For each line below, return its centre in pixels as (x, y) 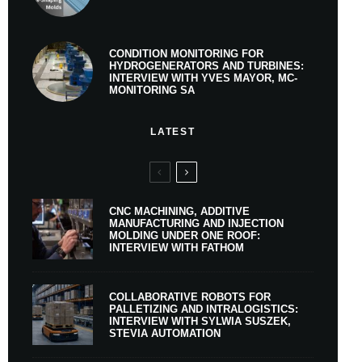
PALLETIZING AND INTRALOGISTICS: (204, 309)
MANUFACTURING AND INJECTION (196, 223)
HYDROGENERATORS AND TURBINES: (206, 65)
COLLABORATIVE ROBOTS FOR (190, 297)
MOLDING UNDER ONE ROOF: (185, 235)
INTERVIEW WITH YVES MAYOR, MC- (203, 78)
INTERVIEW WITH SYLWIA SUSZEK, (200, 321)
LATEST (173, 132)
